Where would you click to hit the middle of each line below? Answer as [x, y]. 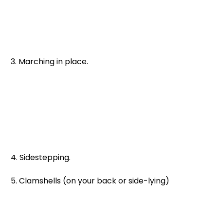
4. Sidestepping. [42, 157]
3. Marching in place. [51, 61]
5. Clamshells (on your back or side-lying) [92, 181]
